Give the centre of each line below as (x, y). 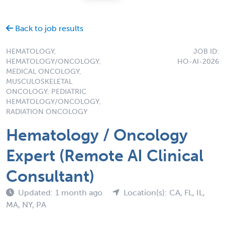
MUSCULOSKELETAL (39, 81)
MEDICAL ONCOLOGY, (44, 71)
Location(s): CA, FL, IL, (164, 192)
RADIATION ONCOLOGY (47, 111)
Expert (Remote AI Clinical (105, 155)
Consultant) (50, 176)
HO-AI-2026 (198, 61)
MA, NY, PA (26, 204)
